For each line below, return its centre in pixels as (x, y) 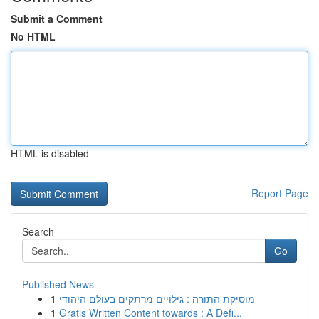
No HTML (33, 36)
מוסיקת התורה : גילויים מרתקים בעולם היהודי (157, 298)
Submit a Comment (57, 19)
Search (38, 231)
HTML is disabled (50, 153)
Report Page (280, 193)
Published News (58, 284)
